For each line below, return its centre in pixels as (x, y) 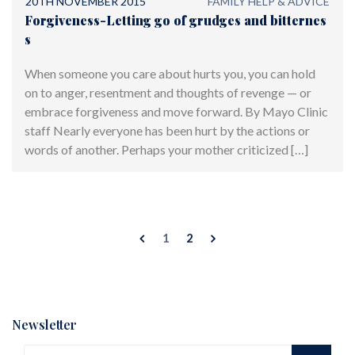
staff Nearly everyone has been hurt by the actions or (167, 130)
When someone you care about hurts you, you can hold (170, 73)
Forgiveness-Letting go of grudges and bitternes (176, 20)
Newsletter (44, 325)
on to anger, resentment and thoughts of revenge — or (168, 92)
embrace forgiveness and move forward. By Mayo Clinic (176, 111)
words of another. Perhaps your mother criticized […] (166, 149)
